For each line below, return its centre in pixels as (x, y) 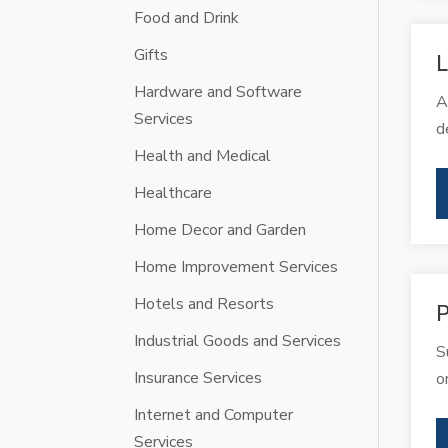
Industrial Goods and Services (238, 340)
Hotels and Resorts (204, 303)
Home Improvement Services (236, 266)
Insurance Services (198, 377)
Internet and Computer (214, 414)
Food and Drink (187, 17)
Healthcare (173, 192)
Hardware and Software (218, 91)
